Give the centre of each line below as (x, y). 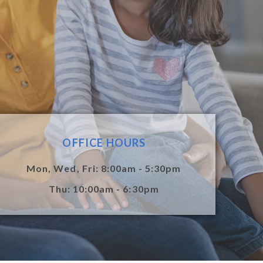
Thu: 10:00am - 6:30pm (104, 189)
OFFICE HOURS (104, 143)
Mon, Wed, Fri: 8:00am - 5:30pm (104, 168)
